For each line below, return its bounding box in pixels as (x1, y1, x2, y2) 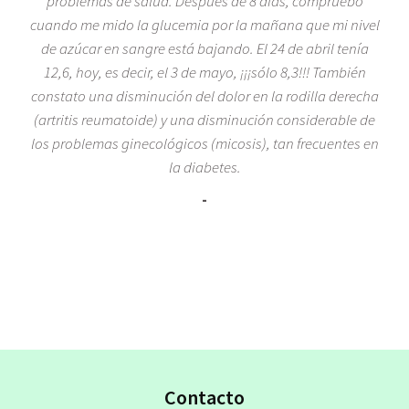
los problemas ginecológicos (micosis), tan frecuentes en (30, 132, 379, 153)
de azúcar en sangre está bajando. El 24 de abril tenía (40, 37, 369, 58)
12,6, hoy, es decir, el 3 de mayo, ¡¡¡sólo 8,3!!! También (43, 61, 366, 82)
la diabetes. (168, 156, 241, 177)
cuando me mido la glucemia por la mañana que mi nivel (29, 14, 380, 35)
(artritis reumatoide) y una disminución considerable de (34, 109, 375, 130)
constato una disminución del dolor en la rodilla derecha (30, 85, 379, 106)
